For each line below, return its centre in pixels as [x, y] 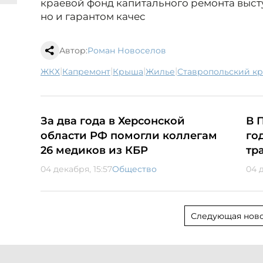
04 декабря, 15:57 [76, 169]
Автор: [73, 51]
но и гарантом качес [93, 17]
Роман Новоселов [127, 51]
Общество [134, 169]
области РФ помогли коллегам [129, 136]
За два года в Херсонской [113, 121]
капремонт [89, 72]
